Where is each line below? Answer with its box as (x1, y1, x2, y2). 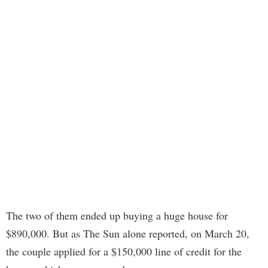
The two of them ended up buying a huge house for (6, 208, 228, 223)
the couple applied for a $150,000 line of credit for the (6, 244, 242, 259)
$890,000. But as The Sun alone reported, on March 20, (6, 226, 249, 241)
